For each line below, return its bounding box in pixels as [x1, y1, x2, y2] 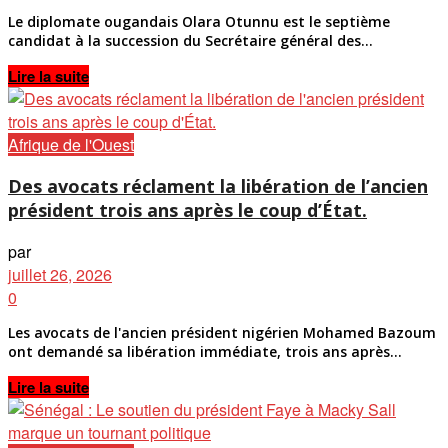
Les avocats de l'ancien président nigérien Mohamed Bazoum [8, 322, 436, 342]
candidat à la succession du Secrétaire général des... [8, 30, 373, 50]
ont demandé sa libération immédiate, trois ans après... [8, 341, 402, 361]
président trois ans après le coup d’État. [8, 197, 367, 222]
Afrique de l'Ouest [8, 132, 134, 156]
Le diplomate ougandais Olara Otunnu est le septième [8, 11, 390, 31]
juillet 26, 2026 [8, 262, 112, 286]
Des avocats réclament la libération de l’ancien [8, 173, 428, 198]
